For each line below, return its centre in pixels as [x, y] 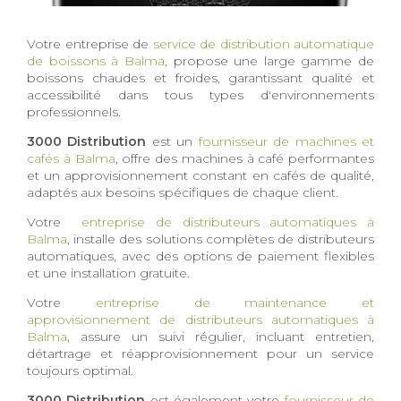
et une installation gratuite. [108, 273]
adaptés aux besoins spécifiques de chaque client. [183, 193]
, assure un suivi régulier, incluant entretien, [221, 337]
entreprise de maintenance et [235, 303]
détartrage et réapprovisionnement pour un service [200, 354]
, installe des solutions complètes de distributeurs [221, 239]
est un [170, 142]
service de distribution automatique [263, 44]
